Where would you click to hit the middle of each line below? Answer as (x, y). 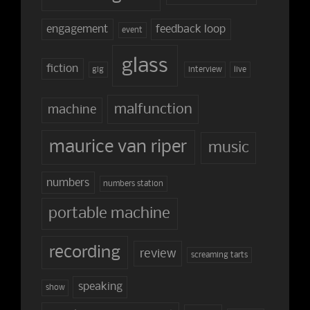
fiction (63, 69)
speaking (100, 288)
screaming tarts (220, 255)
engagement (77, 30)
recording (84, 253)
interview (205, 70)
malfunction (153, 110)
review (158, 254)
